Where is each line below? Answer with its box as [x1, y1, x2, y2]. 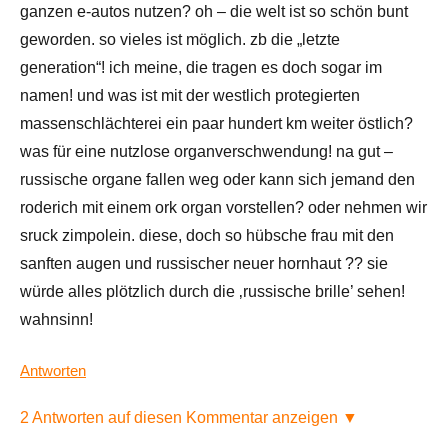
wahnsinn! [20, 311, 93, 329]
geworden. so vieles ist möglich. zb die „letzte [20, 31, 340, 49]
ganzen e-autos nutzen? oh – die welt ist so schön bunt [20, 3, 408, 21]
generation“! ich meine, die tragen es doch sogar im [20, 59, 382, 77]
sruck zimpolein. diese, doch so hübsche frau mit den [20, 227, 394, 245]
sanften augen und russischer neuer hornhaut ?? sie [20, 255, 388, 273]
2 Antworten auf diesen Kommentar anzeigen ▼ [20, 409, 358, 427]
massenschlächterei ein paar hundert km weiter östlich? [20, 115, 413, 133]
